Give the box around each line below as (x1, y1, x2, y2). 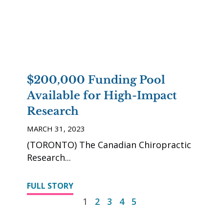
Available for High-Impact (27, 89, 176, 103)
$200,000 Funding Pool (27, 73, 165, 87)
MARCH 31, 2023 (27, 124, 85, 134)
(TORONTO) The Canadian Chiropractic (27, 139, 191, 151)
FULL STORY (27, 180, 73, 192)
